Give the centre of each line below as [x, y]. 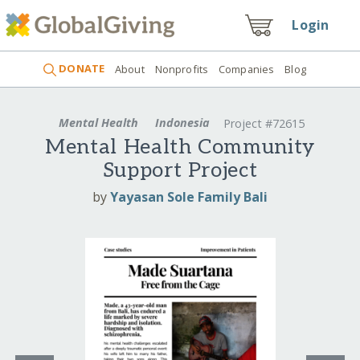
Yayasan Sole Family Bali [189, 196]
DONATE [81, 69]
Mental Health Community [180, 148]
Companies [247, 69]
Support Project [180, 171]
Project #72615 [264, 124]
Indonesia [182, 122]
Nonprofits [182, 69]
